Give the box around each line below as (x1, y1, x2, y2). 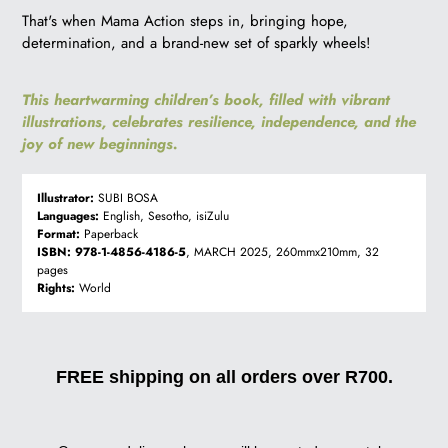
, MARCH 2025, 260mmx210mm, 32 (186, 243, 379, 262)
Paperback (80, 225, 138, 244)
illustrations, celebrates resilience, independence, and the (22, 110, 416, 133)
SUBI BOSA (94, 189, 158, 208)
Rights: (37, 279, 75, 298)
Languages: (37, 207, 99, 226)
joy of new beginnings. (22, 132, 178, 155)
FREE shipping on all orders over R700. (55, 367, 393, 388)
